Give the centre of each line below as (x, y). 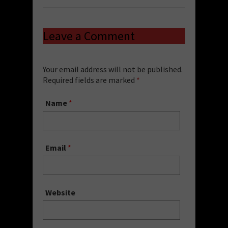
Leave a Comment (89, 36)
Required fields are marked (90, 80)
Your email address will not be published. (113, 69)
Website (60, 192)
